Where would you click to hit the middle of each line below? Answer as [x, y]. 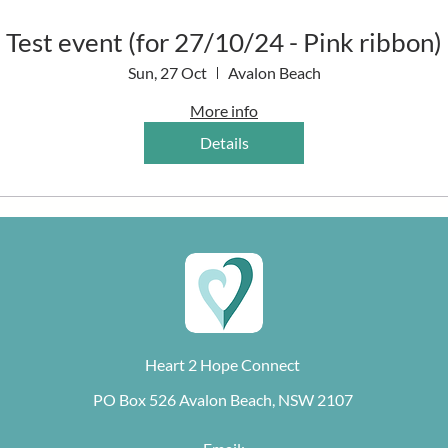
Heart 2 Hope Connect [222, 364]
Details [224, 142]
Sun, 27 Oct [167, 72]
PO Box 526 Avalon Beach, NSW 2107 [222, 399]
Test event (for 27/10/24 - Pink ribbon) [224, 42]
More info [224, 110]
